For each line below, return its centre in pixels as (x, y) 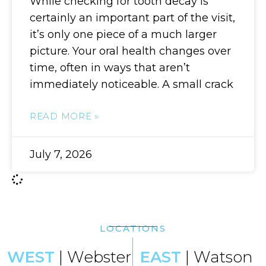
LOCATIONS (133, 228)
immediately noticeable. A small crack (132, 84)
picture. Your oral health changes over (130, 51)
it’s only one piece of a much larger (123, 34)
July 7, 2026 (61, 154)
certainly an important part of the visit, (132, 18)
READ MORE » (64, 116)
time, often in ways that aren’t (110, 67)
